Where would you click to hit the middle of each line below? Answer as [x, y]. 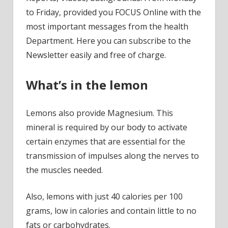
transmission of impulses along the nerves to [112, 155]
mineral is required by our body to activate [107, 127]
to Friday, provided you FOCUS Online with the [113, 12]
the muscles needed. [64, 170]
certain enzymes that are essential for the [106, 141]
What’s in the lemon [87, 84]
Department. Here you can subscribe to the [108, 40]
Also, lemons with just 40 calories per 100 [104, 196]
